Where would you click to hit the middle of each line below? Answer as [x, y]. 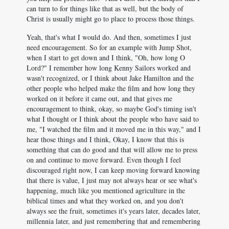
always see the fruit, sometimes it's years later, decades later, [113, 211]
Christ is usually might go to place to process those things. [111, 19]
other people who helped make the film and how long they [111, 88]
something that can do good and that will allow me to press [112, 150]
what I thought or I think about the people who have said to [113, 119]
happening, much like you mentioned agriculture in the [106, 190]
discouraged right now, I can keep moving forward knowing [113, 170]
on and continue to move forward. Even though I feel [104, 160]
